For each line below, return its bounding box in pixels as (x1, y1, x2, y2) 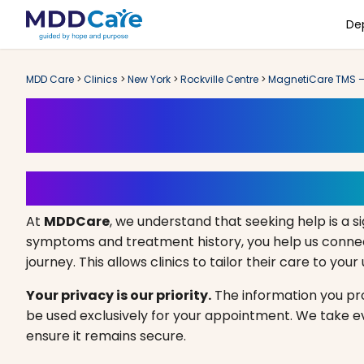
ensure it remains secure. (26, 327, 186, 345)
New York (128, 72, 171, 86)
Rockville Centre (180, 72, 258, 86)
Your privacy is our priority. (26, 286, 211, 305)
